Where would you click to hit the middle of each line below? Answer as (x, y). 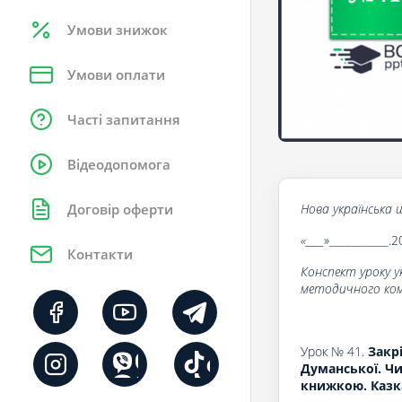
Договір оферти (120, 209)
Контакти (100, 254)
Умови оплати (116, 74)
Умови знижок (118, 30)
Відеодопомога (119, 164)
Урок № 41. (334, 351)
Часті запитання (124, 119)
